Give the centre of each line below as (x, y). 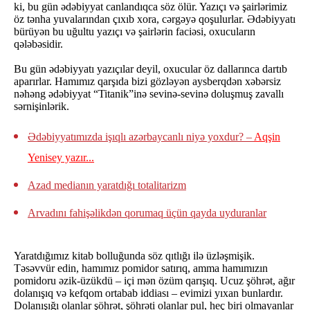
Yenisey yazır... (61, 157)
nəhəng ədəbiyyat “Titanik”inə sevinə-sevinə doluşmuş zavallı (149, 94)
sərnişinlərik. (42, 106)
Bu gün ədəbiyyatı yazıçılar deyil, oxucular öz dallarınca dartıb (151, 69)
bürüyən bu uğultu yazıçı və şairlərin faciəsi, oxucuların (135, 31)
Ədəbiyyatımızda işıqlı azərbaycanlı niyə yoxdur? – (141, 137)
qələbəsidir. (38, 44)
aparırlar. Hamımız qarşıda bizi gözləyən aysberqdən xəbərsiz (147, 81)
